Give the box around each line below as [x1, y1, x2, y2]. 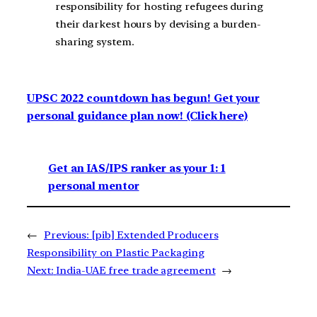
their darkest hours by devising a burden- [55, 18, 261, 31]
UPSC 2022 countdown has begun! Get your [27, 91, 260, 105]
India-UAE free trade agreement [56, 264, 216, 277]
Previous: [43, 229, 90, 242]
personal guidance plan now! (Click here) [27, 109, 248, 122]
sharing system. [55, 35, 134, 49]
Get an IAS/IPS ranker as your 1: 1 [48, 162, 226, 175]
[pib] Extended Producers [91, 229, 219, 242]
